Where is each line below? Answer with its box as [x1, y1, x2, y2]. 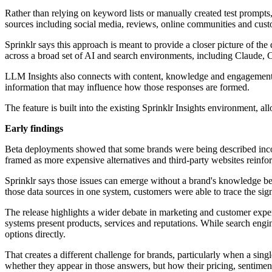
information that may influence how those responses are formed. [5, 82, 250, 93]
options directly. [5, 229, 66, 240]
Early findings [5, 123, 63, 134]
